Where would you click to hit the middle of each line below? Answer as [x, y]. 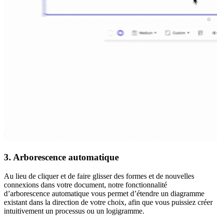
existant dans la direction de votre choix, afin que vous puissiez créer [108, 202]
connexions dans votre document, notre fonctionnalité [85, 185]
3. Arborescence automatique [61, 157]
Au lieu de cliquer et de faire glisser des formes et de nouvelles [99, 176]
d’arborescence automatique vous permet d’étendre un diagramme [104, 193]
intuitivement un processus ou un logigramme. [74, 211]
